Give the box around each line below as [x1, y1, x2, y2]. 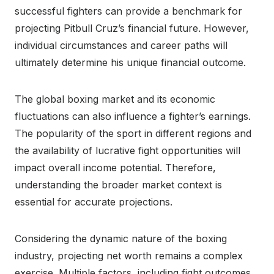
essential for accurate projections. [15, 195, 172, 208]
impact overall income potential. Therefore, [15, 161, 216, 174]
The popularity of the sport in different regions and [15, 127, 251, 139]
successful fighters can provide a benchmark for [15, 4, 242, 17]
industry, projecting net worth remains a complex [15, 249, 243, 262]
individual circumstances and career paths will [15, 39, 228, 51]
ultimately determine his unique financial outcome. [15, 56, 246, 68]
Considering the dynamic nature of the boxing [15, 232, 227, 245]
